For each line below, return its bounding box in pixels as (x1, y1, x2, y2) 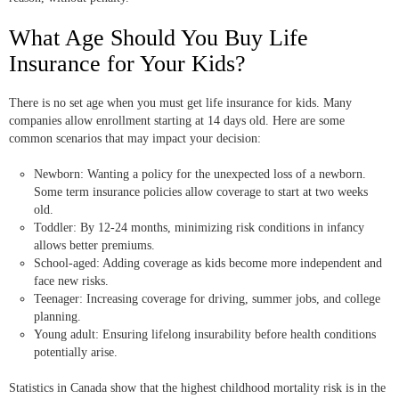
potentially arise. (34, 346, 118, 360)
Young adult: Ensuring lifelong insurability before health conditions (34, 328, 376, 342)
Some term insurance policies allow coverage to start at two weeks (34, 185, 368, 199)
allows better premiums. (34, 239, 155, 253)
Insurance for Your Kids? (9, 51, 246, 77)
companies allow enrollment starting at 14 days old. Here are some (9, 114, 345, 128)
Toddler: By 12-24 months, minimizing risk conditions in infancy (34, 221, 364, 235)
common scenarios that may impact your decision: (9, 132, 261, 146)
